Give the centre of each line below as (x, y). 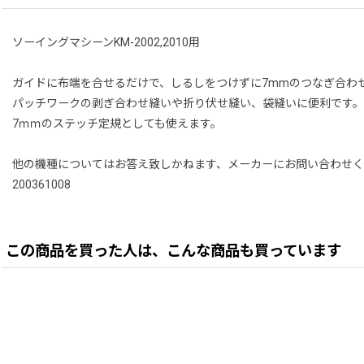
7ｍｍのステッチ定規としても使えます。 (117, 123)
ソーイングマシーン (63, 42)
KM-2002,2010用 (157, 42)
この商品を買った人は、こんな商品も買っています (173, 250)
